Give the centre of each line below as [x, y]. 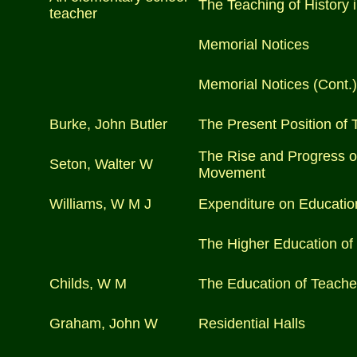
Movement [232, 173]
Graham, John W [104, 324]
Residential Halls [252, 324]
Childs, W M [88, 284]
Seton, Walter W [101, 164]
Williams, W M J [100, 204]
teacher [73, 14]
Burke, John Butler [108, 124]
